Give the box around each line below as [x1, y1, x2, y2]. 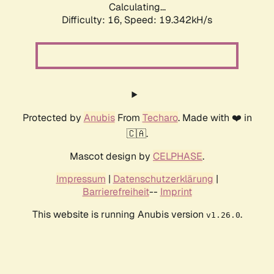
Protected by [22, 111, 84, 125]
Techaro [142, 111, 178, 125]
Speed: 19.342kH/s [124, 13, 212, 27]
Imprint [160, 185, 192, 199]
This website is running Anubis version [32, 208, 206, 221]
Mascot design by [70, 150, 153, 163]
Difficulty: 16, [62, 13, 124, 27]
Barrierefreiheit [82, 185, 149, 199]
